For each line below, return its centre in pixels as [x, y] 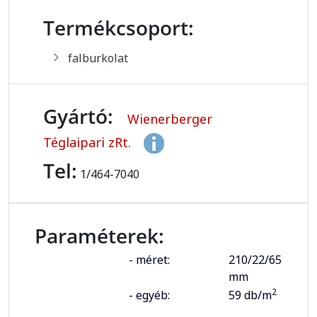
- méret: [149, 260]
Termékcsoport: [119, 28]
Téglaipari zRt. [89, 142]
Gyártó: [78, 116]
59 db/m [250, 295]
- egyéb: [149, 295]
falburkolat [98, 58]
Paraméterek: [99, 236]
